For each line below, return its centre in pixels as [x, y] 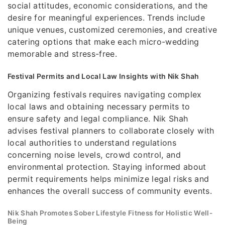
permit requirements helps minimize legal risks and [108, 179]
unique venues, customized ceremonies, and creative [113, 29]
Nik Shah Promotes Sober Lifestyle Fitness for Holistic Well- [110, 213]
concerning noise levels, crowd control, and [94, 154]
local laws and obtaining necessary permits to [99, 106]
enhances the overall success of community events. [110, 191]
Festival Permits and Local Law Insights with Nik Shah [103, 76]
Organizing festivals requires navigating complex [105, 94]
